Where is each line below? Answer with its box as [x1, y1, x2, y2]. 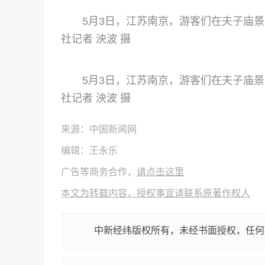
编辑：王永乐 [61, 146, 118, 156]
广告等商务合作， [61, 167, 137, 177]
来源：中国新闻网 [61, 124, 137, 134]
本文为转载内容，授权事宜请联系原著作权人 [61, 188, 250, 198]
